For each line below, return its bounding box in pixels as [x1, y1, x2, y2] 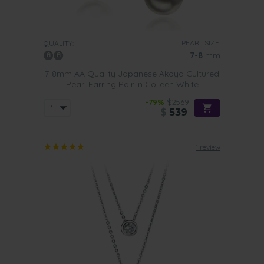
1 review [196, 143, 220, 151]
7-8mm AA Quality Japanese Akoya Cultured [45, 68, 219, 79]
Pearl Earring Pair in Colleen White [65, 79, 199, 90]
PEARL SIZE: [181, 38, 220, 47]
